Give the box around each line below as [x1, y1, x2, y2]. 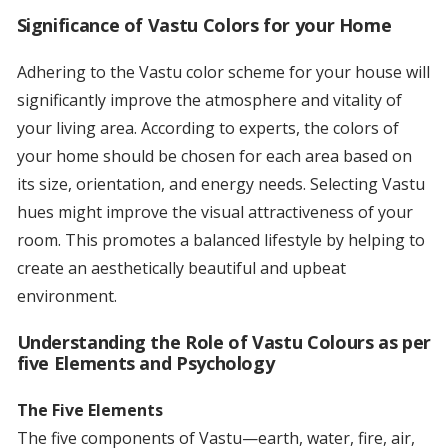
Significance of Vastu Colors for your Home [16, 13, 392, 38]
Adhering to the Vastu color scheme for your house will [16, 61, 430, 84]
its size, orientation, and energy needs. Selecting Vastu [16, 173, 425, 196]
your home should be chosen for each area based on [16, 145, 412, 168]
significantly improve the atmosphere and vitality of [16, 89, 402, 112]
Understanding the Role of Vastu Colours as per [16, 330, 431, 355]
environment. [16, 285, 117, 308]
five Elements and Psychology [16, 351, 275, 376]
